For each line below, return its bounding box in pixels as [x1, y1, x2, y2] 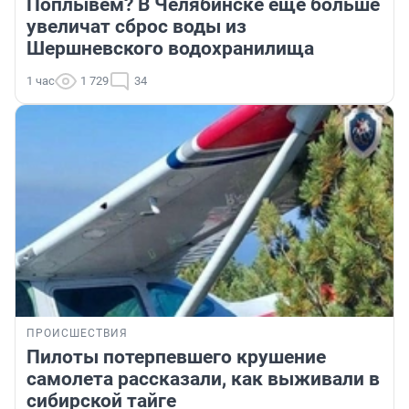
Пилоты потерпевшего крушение [26, 346, 326, 369]
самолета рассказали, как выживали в [26, 368, 380, 391]
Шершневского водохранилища [26, 37, 314, 59]
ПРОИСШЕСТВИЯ [26, 327, 128, 341]
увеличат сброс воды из [26, 15, 246, 37]
